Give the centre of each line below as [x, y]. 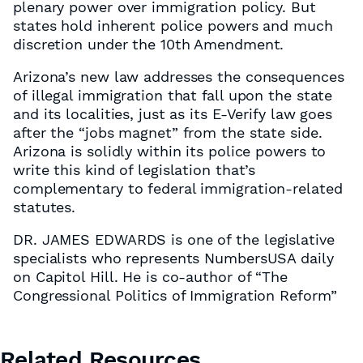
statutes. [45, 207]
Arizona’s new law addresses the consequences [179, 77]
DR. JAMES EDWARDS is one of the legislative [174, 239]
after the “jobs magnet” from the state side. [168, 132]
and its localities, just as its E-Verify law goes [173, 114]
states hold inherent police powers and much [173, 26]
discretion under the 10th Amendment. [149, 44]
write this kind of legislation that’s [135, 170]
